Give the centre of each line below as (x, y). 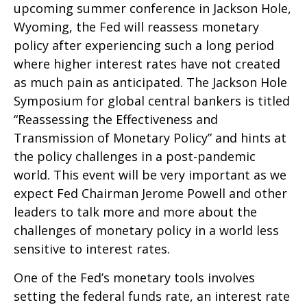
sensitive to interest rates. (92, 249)
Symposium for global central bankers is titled (152, 101)
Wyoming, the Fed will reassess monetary (136, 27)
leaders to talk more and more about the (135, 212)
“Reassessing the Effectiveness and (116, 120)
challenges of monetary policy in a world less (146, 231)
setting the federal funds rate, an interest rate (152, 296)
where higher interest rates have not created (147, 64)
